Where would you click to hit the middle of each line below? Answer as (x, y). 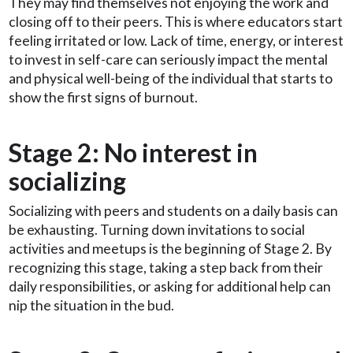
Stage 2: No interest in (133, 153)
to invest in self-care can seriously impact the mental (168, 60)
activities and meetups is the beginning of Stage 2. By (170, 248)
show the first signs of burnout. (103, 98)
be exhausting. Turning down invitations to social (157, 229)
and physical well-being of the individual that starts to (171, 79)
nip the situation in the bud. (91, 305)
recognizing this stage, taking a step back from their (166, 267)
